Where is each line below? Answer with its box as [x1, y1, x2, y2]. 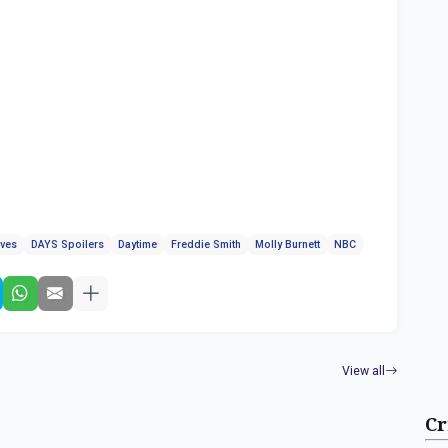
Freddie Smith [171, 237, 242, 251]
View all [342, 364, 386, 378]
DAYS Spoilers [31, 237, 105, 251]
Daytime [118, 237, 158, 251]
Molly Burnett [255, 237, 321, 251]
